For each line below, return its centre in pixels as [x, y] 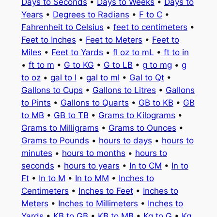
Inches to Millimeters [98, 203]
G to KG [79, 65]
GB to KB [156, 102]
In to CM [145, 165]
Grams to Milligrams [60, 128]
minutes [37, 153]
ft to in [175, 52]
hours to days [125, 140]
